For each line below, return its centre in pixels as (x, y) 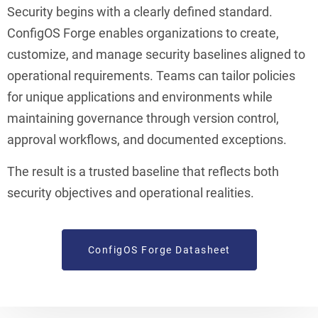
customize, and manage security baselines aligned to (156, 54)
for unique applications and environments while (140, 97)
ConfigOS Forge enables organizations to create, (143, 33)
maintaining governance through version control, (143, 118)
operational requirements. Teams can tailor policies (151, 75)
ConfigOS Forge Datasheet (159, 250)
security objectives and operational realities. (131, 192)
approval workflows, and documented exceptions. (147, 139)
